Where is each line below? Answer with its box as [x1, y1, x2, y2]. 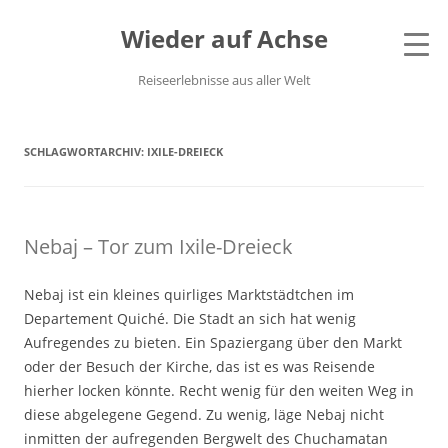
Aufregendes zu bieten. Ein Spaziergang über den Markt [24, 333, 402, 352]
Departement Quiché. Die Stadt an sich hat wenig [24, 309, 356, 328]
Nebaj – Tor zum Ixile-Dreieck [24, 233, 293, 260]
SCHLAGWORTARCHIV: [24, 144, 147, 159]
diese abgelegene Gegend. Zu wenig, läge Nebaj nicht [24, 405, 384, 424]
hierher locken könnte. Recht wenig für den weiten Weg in [24, 381, 414, 400]
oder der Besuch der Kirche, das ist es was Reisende [24, 357, 375, 376]
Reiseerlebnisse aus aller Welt [137, 71, 311, 89]
